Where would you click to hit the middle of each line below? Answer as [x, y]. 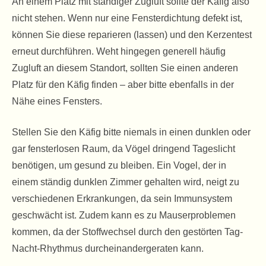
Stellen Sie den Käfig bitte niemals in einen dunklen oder [131, 132]
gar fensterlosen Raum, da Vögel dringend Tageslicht [123, 149]
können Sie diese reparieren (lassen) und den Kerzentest [132, 35]
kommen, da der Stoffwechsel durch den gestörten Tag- [127, 232]
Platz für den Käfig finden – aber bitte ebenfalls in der [123, 85]
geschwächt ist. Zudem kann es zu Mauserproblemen [124, 215]
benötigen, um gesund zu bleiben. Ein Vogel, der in [119, 165]
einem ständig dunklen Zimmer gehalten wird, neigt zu [126, 182]
